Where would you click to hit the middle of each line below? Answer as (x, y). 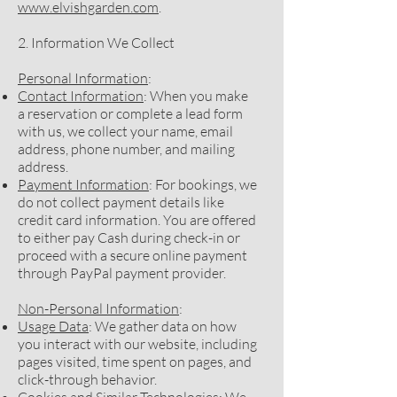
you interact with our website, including (137, 344)
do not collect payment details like (121, 202)
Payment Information (83, 184)
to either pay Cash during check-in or (129, 237)
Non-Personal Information (98, 308)
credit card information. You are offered (137, 220)
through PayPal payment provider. (122, 273)
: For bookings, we (203, 184)
